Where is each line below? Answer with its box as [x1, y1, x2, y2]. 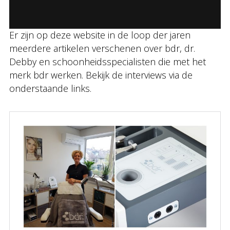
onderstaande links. [9, 82, 91, 95]
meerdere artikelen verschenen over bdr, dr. [9, 42, 195, 55]
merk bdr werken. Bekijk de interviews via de [9, 69, 193, 82]
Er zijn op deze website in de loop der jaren [9, 29, 190, 42]
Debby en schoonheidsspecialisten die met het [9, 55, 206, 68]
